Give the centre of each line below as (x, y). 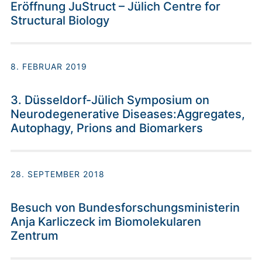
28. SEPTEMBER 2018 (58, 174)
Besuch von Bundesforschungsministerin (125, 208)
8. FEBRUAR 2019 (49, 67)
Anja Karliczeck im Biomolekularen (106, 222)
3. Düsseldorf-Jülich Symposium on (110, 100)
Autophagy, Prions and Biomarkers (107, 128)
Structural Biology (60, 21)
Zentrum (35, 236)
